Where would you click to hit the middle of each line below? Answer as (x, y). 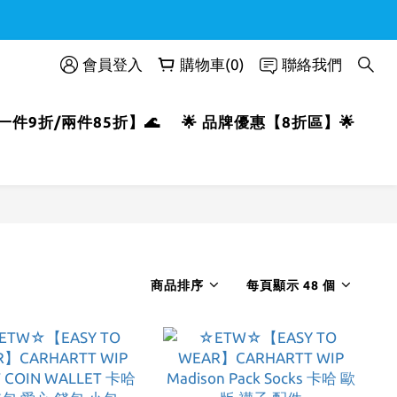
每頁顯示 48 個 (291, 285)
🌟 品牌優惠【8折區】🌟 (268, 122)
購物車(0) (212, 64)
